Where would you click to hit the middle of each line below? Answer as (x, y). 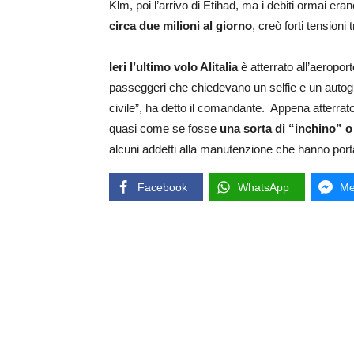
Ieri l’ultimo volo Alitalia (173, 67)
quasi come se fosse (163, 129)
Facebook (162, 188)
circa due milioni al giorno (181, 26)
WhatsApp (264, 188)
